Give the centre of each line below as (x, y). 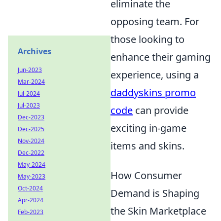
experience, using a (155, 74)
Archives (35, 51)
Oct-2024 (30, 188)
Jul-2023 (29, 105)
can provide (161, 110)
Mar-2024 (31, 82)
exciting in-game (148, 128)
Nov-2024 (31, 141)
